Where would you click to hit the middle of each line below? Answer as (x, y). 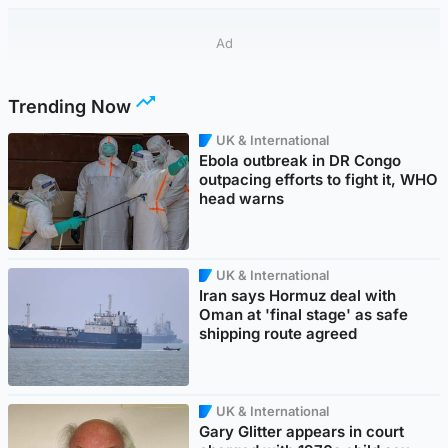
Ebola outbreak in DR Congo (300, 160)
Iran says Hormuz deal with (298, 296)
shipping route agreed (278, 334)
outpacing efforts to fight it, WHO (319, 179)
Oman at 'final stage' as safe (304, 315)
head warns (242, 198)
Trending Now (69, 106)
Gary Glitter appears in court (302, 432)
